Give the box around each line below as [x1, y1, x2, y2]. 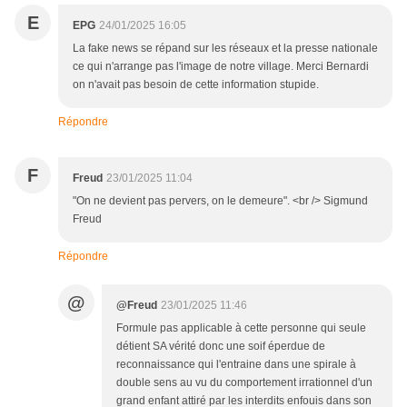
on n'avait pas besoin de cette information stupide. [73, 78, 319, 92]
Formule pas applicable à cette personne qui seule [116, 322, 366, 335]
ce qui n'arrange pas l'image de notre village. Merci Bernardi [73, 60, 369, 74]
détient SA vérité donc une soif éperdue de [116, 340, 325, 353]
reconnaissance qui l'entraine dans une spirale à [116, 358, 356, 372]
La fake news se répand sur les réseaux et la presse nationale [73, 42, 378, 55]
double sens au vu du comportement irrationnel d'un [116, 376, 372, 390]
